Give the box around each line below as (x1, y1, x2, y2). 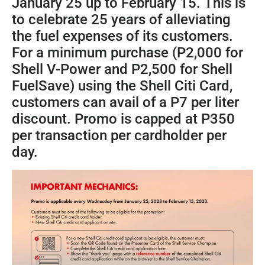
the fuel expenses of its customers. (12, 28, 233, 45)
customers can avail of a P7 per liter (12, 94, 239, 111)
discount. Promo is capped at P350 (12, 111, 235, 128)
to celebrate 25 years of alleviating (12, 11, 231, 28)
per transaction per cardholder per (12, 127, 227, 144)
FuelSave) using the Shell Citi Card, (12, 77, 232, 95)
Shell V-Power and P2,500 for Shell (12, 61, 232, 78)
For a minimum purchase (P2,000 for (12, 44, 243, 62)
